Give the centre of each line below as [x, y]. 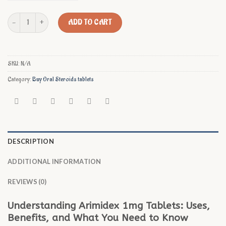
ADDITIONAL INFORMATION [54, 162]
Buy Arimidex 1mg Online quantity [50, 17]
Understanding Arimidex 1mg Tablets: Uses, [109, 206]
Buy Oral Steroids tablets [63, 79]
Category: [20, 79]
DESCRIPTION [31, 142]
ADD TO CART [90, 22]
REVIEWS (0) [27, 182]
